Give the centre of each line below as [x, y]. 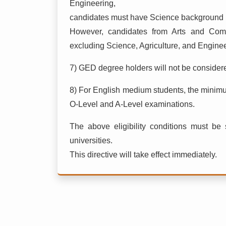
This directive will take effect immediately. [143, 154]
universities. [91, 140]
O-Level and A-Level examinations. [132, 104]
